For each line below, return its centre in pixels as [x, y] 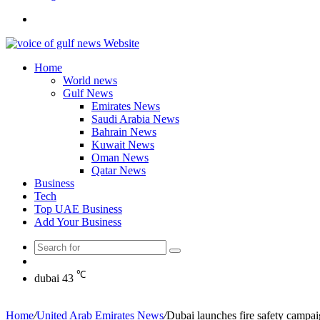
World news [90, 80]
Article [49, 273]
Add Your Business [78, 222]
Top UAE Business [78, 209]
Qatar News [119, 170]
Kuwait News [123, 145]
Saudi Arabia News [135, 119]
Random [53, 260]
